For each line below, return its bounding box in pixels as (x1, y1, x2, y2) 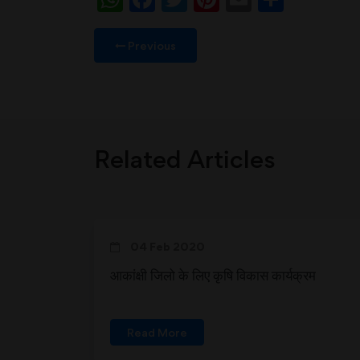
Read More (127, 325, 187, 339)
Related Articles (94, 144, 276, 174)
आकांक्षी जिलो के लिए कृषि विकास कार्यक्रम (110, 266, 316, 284)
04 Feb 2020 (128, 239, 205, 253)
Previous (125, 39, 176, 52)
